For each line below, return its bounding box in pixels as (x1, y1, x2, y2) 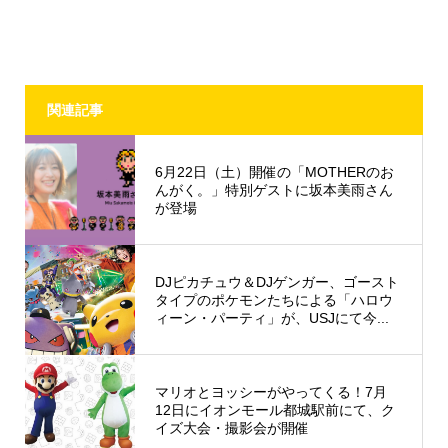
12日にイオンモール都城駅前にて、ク (154, 402, 395, 419)
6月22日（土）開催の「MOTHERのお (154, 164, 394, 181)
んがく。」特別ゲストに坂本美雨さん (154, 182, 393, 199)
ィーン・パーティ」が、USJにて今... (154, 310, 389, 327)
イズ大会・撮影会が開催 (154, 420, 309, 437)
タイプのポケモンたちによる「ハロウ (154, 292, 393, 309)
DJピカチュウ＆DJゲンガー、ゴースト (154, 274, 399, 291)
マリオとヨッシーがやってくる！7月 (154, 384, 387, 401)
